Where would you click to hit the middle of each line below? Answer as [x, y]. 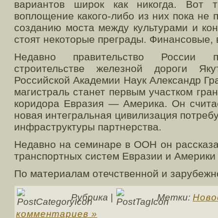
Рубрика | [92, 197]
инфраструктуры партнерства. [88, 127]
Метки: [174, 197]
